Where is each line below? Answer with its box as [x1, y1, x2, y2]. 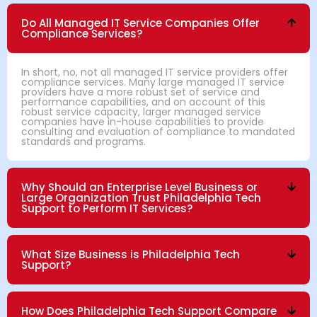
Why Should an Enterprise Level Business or [21, 179, 258, 195]
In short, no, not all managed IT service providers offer [21, 64, 288, 79]
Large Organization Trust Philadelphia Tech [21, 190, 261, 205]
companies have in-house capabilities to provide [21, 114, 264, 129]
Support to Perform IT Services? [21, 200, 192, 216]
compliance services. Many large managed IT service [21, 74, 284, 89]
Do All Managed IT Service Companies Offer [21, 15, 260, 30]
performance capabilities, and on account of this [21, 94, 265, 109]
